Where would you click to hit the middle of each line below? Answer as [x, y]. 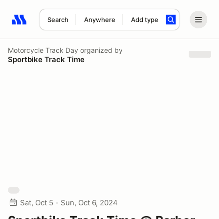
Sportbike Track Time [46, 59]
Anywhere [99, 20]
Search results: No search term [68, 25]
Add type [144, 20]
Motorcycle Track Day [43, 50]
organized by [100, 50]
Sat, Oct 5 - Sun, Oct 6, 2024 [69, 203]
